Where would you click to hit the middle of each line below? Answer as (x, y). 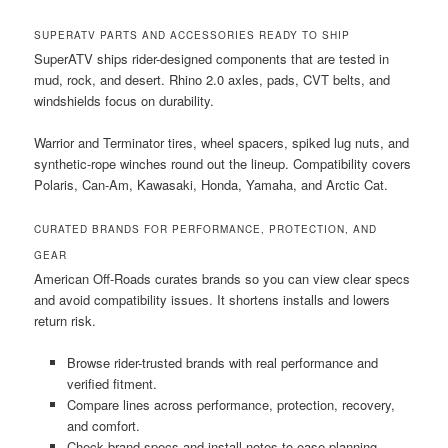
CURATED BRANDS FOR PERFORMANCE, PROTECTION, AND (206, 229)
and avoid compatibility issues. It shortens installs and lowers (212, 300)
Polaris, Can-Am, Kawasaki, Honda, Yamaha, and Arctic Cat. (211, 184)
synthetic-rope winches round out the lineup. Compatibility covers (223, 163)
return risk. (65, 321)
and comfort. (103, 426)
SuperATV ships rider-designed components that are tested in (212, 58)
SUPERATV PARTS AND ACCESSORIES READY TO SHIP (192, 34)
